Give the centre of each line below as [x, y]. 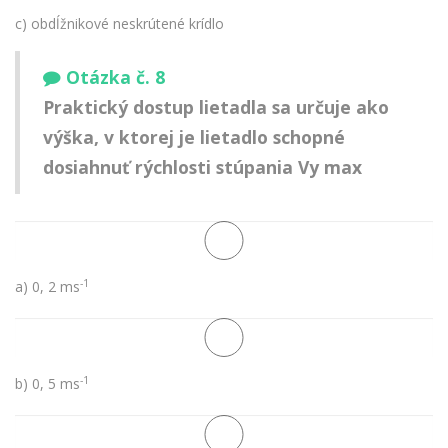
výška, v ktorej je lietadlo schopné [194, 137]
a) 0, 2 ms [47, 286]
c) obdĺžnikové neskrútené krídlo [119, 23]
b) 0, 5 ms [47, 383]
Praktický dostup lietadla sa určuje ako [216, 107]
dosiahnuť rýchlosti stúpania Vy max [202, 167]
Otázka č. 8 [115, 77]
